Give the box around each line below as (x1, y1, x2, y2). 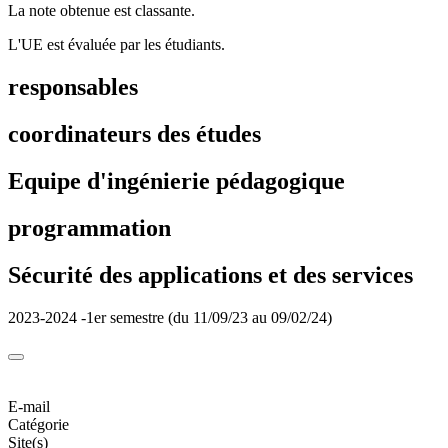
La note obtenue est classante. (8, 2, 195, 20)
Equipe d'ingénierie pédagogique (8, 168, 345, 195)
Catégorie (8, 415, 69, 433)
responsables (8, 74, 138, 101)
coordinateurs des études (8, 121, 261, 148)
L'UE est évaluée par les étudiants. (8, 36, 225, 54)
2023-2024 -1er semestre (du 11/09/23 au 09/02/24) (8, 308, 332, 326)
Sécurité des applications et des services (8, 261, 413, 288)
